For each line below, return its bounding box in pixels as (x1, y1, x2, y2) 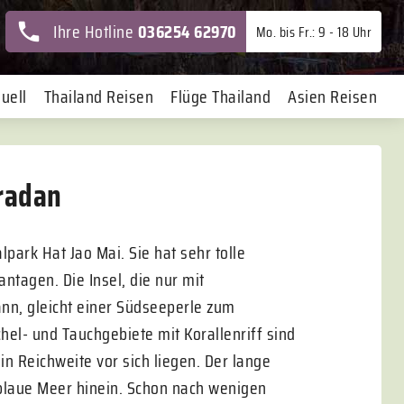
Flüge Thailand (170, 82, 271, 111)
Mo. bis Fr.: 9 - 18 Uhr (255, 20, 372, 43)
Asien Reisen (288, 82, 377, 111)
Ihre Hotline (53, 16, 138, 46)
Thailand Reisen (43, 82, 153, 111)
